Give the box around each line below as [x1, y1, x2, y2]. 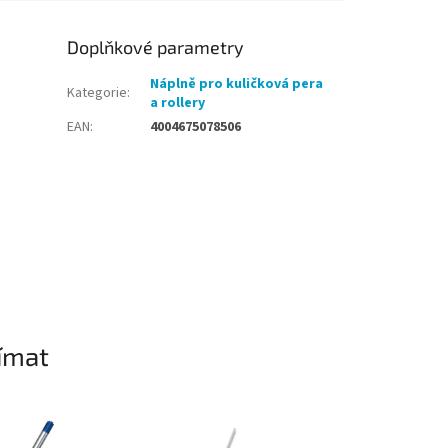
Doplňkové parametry [67, 36, 245, 59]
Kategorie [67, 83, 128, 104]
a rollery [150, 93, 206, 114]
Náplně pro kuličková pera [150, 74, 324, 95]
